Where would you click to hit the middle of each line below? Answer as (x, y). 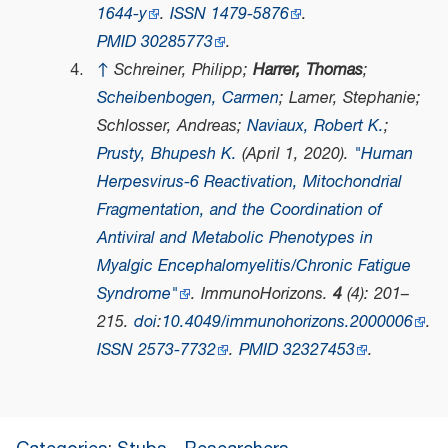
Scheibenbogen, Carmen (187, 99)
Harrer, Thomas (307, 71)
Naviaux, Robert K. (315, 127)
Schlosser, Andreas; (171, 127)
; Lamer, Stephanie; (349, 99)
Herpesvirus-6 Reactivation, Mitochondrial (249, 183)
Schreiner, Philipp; (183, 71)
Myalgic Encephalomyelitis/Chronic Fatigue (253, 267)
